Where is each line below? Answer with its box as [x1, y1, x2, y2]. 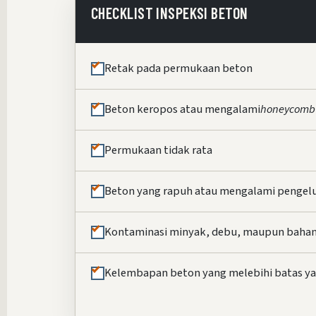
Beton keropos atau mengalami [104, 101, 260, 119]
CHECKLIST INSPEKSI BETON [91, 4, 248, 23]
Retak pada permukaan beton [104, 60, 253, 78]
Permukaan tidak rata [104, 142, 212, 159]
